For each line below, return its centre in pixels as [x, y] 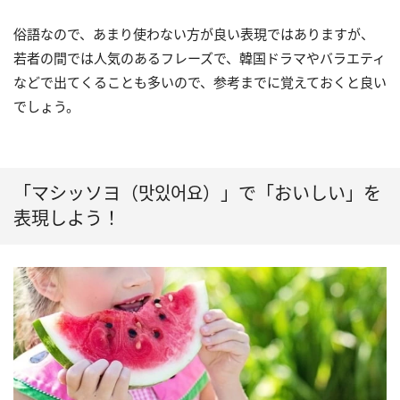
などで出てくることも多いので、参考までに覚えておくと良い [200, 83]
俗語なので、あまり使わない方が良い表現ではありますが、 [194, 34]
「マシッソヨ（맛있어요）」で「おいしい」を [197, 194]
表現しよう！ [67, 219]
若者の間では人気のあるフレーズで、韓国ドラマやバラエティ [200, 58]
